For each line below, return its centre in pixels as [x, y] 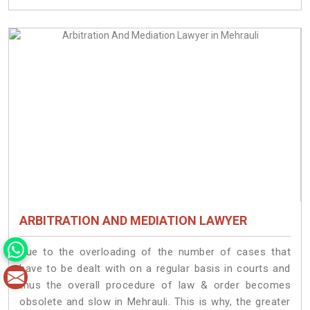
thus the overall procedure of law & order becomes [155, 285]
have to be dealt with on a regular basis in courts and [155, 268]
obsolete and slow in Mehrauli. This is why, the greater [155, 301]
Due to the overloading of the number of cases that [155, 252]
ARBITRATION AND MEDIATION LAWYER [133, 220]
